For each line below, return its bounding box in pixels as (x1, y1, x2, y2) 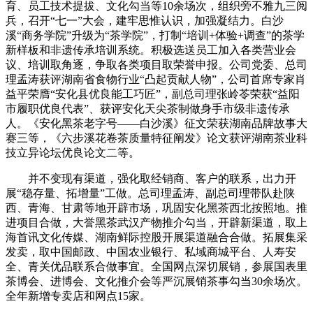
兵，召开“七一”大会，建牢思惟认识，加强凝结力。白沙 (6, 14, 284, 27)
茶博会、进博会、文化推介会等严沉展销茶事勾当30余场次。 (6, 275, 307, 287)
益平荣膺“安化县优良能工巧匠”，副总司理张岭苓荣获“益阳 (6, 87, 300, 100)
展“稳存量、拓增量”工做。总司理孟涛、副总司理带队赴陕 (6, 187, 295, 199)
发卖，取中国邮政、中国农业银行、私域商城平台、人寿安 (6, 245, 296, 258)
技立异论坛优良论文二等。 (6, 146, 140, 159)
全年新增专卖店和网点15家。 (6, 289, 151, 302)
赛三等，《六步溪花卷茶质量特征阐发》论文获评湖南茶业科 (6, 131, 307, 144)
